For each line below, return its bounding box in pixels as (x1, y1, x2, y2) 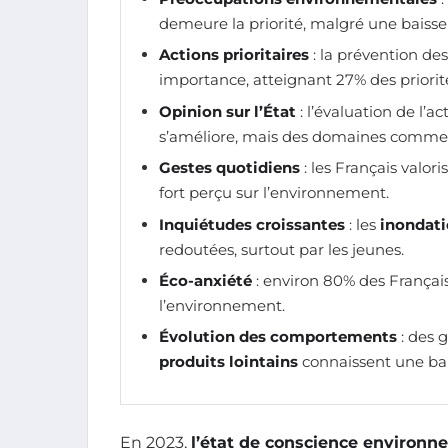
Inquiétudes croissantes (159, 214, 345, 234)
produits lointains (159, 352, 298, 372)
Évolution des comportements (159, 327, 397, 347)
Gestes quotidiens (159, 158, 300, 178)
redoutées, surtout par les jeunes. (159, 239, 404, 259)
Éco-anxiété (159, 270, 252, 290)
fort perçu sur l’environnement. (159, 183, 389, 203)
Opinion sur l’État (159, 101, 296, 121)
